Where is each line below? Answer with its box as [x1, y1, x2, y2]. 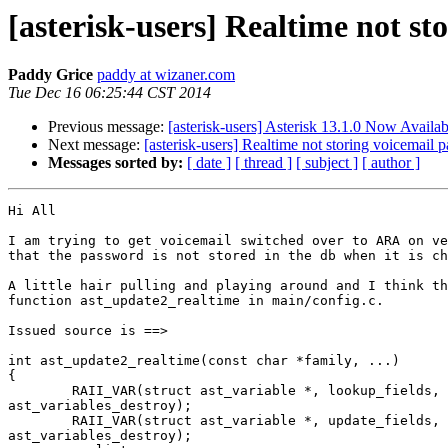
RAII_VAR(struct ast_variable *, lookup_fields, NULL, [8, 383, 72, 399]
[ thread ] [235, 154, 292, 172]
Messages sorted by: [48, 154, 183, 172]
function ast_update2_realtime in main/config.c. [8, 293, 384, 309]
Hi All [8, 203, 56, 219]
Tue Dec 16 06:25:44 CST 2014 [8, 84, 211, 102]
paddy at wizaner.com [97, 66, 235, 84]
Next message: [48, 136, 144, 154]
